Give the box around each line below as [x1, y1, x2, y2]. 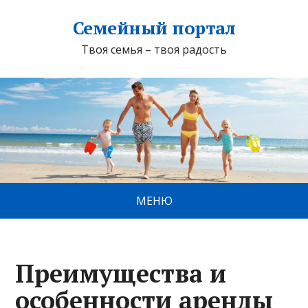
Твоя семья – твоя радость [81, 42, 227, 57]
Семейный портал [72, 16, 236, 39]
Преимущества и [15, 257, 227, 290]
